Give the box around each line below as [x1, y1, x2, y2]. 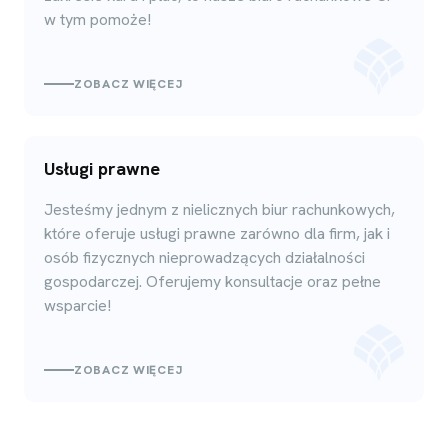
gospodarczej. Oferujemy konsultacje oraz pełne [44, 270, 381, 292]
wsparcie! [44, 294, 111, 316]
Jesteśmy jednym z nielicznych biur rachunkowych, [44, 198, 395, 220]
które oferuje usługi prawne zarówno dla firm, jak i [44, 222, 390, 244]
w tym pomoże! [44, 8, 151, 30]
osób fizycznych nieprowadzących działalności [44, 246, 365, 268]
